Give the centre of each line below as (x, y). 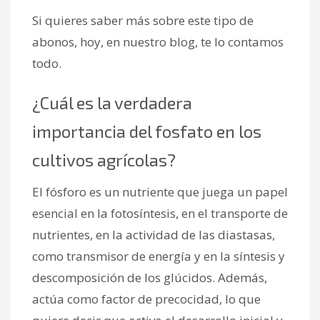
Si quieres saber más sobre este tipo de (143, 20)
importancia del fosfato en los (147, 131)
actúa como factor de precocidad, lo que (146, 299)
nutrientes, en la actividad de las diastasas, (154, 234)
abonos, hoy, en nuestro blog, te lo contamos (158, 41)
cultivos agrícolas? (104, 159)
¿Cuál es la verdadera (112, 102)
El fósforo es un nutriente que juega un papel (160, 191)
